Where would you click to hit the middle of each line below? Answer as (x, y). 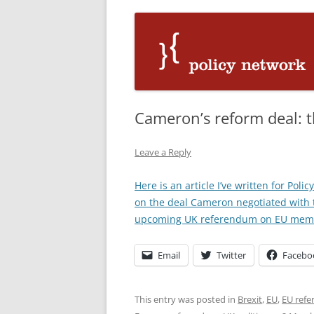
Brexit (250, 299)
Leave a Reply (163, 152)
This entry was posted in (186, 299)
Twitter (231, 255)
